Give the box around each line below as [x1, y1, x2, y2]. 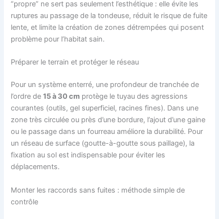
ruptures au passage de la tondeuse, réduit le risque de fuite [11, 11, 208, 21]
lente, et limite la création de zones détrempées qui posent [11, 23, 204, 32]
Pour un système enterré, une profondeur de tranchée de [11, 80, 199, 89]
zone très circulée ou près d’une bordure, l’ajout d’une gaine [11, 115, 206, 125]
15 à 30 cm [43, 92, 80, 101]
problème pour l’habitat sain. [11, 35, 105, 44]
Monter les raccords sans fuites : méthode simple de [11, 185, 185, 195]
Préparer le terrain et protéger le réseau [11, 58, 139, 67]
